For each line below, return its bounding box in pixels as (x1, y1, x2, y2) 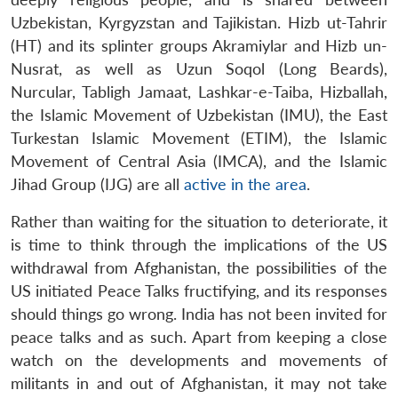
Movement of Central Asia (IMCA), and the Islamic (11, 151, 387, 171)
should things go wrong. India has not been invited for (11, 304, 387, 323)
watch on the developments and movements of (11, 350, 387, 370)
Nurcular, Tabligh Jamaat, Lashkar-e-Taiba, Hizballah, (11, 82, 387, 101)
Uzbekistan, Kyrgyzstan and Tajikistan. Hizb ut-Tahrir (11, 12, 387, 32)
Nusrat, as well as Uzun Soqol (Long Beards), (11, 59, 387, 78)
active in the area (184, 174, 306, 194)
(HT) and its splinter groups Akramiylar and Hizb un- (11, 36, 387, 55)
